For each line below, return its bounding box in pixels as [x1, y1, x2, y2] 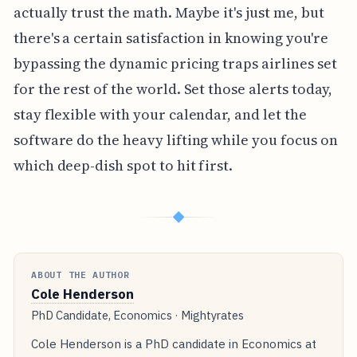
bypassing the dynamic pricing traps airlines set [13, 53, 337, 74]
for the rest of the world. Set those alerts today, [13, 79, 333, 100]
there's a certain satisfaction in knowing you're [13, 28, 328, 49]
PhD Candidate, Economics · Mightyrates [31, 308, 245, 324]
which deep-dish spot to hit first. [13, 155, 233, 176]
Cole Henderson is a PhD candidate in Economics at [31, 335, 317, 351]
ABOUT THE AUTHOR [31, 269, 130, 281]
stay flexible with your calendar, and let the [13, 104, 307, 125]
